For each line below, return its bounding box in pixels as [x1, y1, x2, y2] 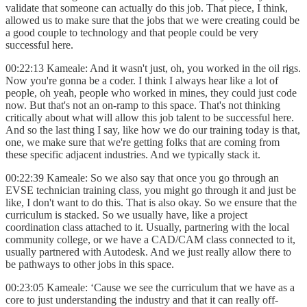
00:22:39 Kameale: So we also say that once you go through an [5, 171, 279, 184]
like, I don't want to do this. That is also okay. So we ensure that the [5, 196, 297, 208]
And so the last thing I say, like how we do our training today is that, [5, 123, 300, 136]
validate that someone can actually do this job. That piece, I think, [5, 1, 288, 14]
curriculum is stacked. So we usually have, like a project [5, 208, 247, 221]
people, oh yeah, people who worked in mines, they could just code [5, 86, 297, 99]
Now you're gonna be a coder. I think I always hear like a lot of [5, 74, 278, 86]
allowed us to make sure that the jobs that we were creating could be [5, 14, 299, 26]
